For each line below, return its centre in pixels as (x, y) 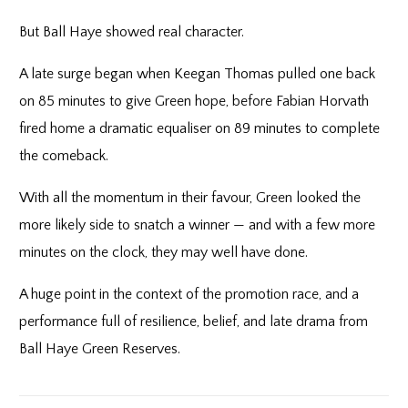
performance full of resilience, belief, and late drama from (194, 321)
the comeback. (64, 156)
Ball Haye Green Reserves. (100, 349)
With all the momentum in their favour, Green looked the (190, 198)
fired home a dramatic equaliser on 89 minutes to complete (200, 128)
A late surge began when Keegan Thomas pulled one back (198, 74)
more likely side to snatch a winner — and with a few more (198, 225)
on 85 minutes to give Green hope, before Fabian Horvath (194, 101)
